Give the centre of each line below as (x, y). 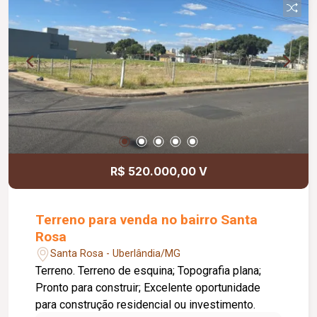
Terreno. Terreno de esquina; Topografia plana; (57, 270)
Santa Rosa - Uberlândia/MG (116, 254)
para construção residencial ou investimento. (146, 304)
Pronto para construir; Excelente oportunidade (148, 287)
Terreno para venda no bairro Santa (147, 219)
